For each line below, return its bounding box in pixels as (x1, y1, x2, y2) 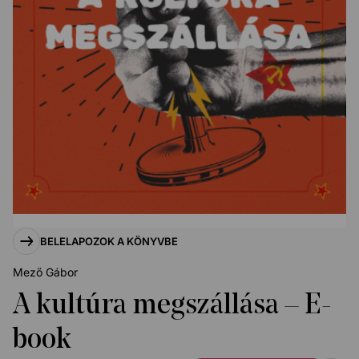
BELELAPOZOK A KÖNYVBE (40, 235, 178, 248)
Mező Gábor (13, 265, 78, 279)
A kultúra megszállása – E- (13, 292, 332, 321)
